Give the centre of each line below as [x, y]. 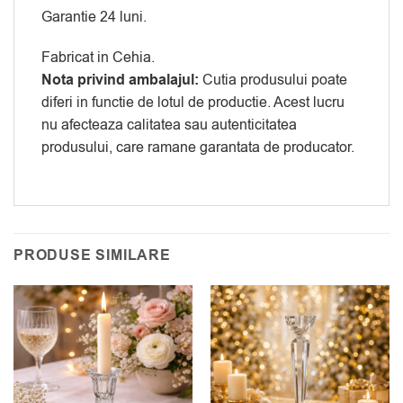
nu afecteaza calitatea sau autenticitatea [169, 125]
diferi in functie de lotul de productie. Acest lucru [193, 103]
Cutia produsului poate [273, 81]
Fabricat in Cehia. [98, 58]
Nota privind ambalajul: [120, 81]
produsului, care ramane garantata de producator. [198, 148]
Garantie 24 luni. [94, 17]
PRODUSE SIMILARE [92, 256]
